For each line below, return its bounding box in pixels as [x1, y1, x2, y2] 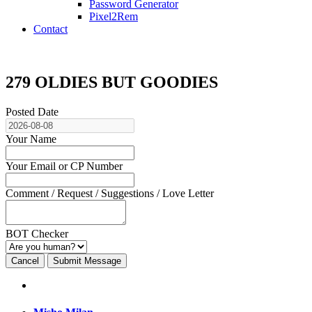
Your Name [6, 132, 56, 145]
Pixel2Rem [89, 10, 138, 22]
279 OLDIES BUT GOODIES [6, 72, 218, 91]
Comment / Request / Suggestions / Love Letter [6, 187, 214, 199]
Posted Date [6, 105, 58, 118]
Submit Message [53, 255, 121, 266]
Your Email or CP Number [6, 159, 123, 172]
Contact [33, 22, 68, 35]
